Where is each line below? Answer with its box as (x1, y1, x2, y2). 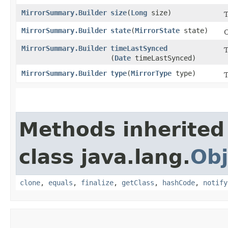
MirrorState (135, 26, 180, 35)
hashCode (162, 178, 195, 187)
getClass (122, 178, 154, 187)
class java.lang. (19, 145, 190, 168)
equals (48, 178, 73, 187)
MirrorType (131, 69, 172, 77)
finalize (81, 178, 113, 187)
